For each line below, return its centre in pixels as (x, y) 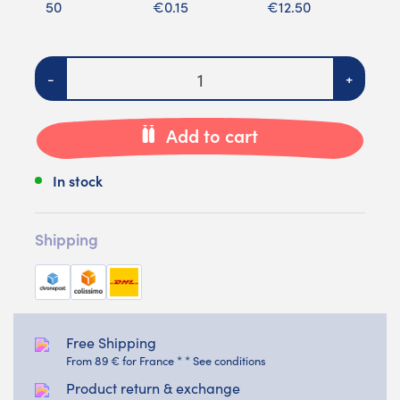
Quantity (63, 67)
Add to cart (212, 135)
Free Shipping (111, 342)
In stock (78, 180)
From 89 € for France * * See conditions (166, 360)
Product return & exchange (153, 387)
